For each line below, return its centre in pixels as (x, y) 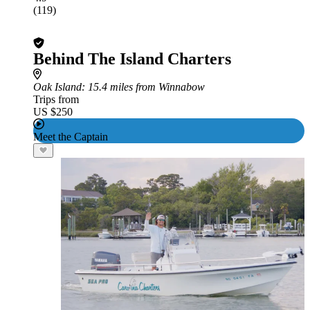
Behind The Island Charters (132, 59)
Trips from (56, 99)
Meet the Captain (71, 137)
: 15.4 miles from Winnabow (143, 87)
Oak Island (57, 87)
